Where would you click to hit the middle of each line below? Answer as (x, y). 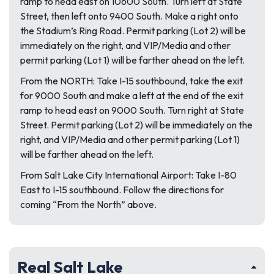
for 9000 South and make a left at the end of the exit (132, 95)
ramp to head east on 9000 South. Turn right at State (132, 110)
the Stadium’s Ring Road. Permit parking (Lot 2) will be (133, 31)
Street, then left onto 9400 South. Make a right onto (129, 16)
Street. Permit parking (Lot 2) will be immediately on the (136, 125)
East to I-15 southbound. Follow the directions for (122, 190)
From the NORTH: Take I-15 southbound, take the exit (131, 81)
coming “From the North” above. (88, 204)
